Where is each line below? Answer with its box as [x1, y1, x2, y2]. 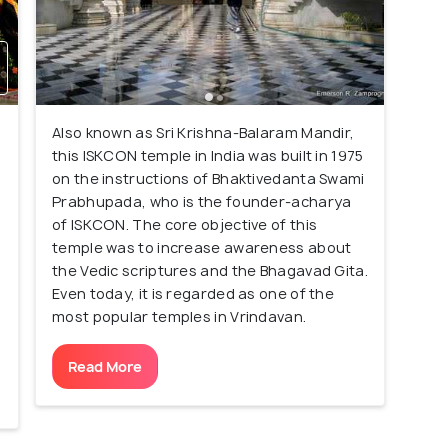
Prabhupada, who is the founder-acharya [52, 192, 352, 212]
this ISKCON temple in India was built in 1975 [52, 146, 364, 166]
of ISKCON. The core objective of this [52, 215, 318, 235]
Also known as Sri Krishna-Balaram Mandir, [52, 123, 355, 143]
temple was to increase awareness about [52, 238, 352, 258]
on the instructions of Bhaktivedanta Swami [52, 169, 365, 189]
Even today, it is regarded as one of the [52, 284, 335, 304]
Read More [68, 357, 142, 377]
